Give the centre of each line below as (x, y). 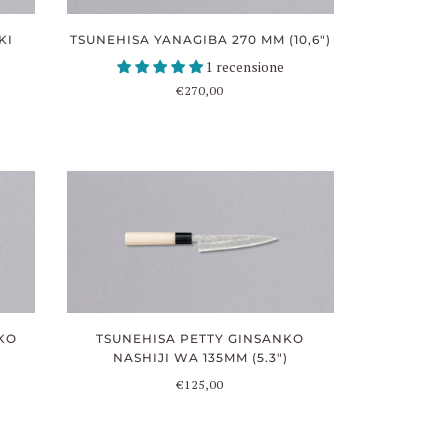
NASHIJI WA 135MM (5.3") (200, 358)
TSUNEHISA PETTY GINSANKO (200, 339)
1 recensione (244, 66)
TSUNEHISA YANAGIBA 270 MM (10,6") (200, 39)
